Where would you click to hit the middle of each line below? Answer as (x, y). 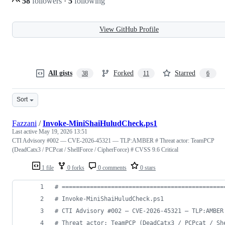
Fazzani (24, 123)
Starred (185, 73)
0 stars (147, 167)
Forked (124, 73)
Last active (25, 131)
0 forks (75, 167)
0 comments (111, 167)
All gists (60, 73)
